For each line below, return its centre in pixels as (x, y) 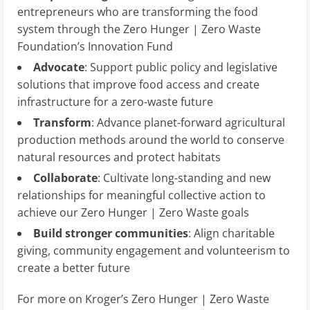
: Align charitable (231, 233)
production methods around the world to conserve (151, 139)
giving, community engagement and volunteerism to (154, 250)
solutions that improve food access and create (138, 84)
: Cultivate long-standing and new (184, 177)
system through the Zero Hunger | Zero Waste (139, 29)
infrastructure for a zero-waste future (115, 101)
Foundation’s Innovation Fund (95, 46)
